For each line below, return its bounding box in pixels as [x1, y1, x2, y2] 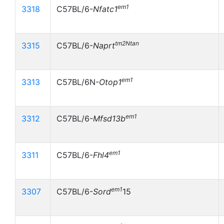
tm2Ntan [115, 39, 139, 47]
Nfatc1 [93, 4, 117, 14]
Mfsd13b [93, 113, 125, 123]
